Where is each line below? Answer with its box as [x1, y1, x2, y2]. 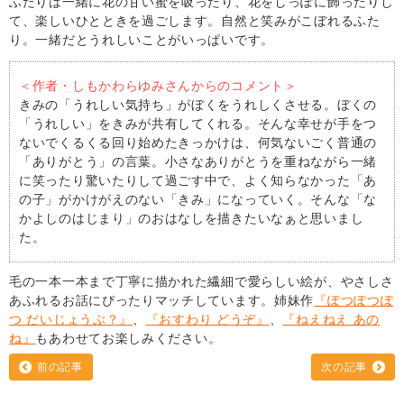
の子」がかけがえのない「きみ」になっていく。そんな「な [19, 191, 377, 207]
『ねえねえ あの [282, 311, 381, 326]
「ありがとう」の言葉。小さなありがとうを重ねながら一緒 [19, 153, 377, 169]
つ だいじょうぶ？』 [9, 311, 133, 326]
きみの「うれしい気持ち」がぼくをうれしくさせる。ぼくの [19, 96, 377, 112]
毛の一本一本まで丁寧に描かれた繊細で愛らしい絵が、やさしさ [9, 273, 394, 289]
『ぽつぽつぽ [314, 292, 394, 308]
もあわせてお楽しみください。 [35, 330, 222, 345]
